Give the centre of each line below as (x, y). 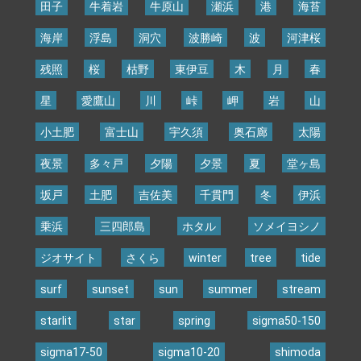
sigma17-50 (71, 352)
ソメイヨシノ (287, 226)
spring (194, 320)
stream (302, 289)
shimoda (298, 352)
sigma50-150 (287, 320)
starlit (56, 320)
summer (230, 289)
